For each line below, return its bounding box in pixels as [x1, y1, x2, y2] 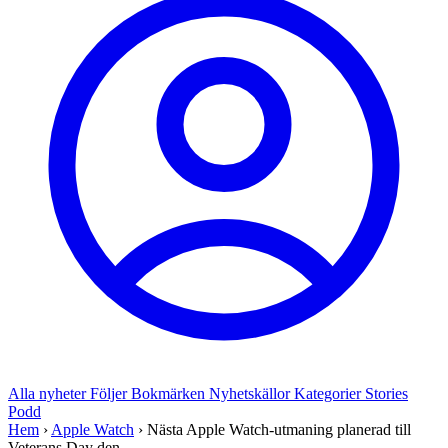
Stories [365, 385, 408, 402]
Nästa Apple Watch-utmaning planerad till [147, 421, 411, 438]
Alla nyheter [8, 385, 90, 402]
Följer [90, 385, 131, 402]
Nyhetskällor [209, 385, 294, 402]
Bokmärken [131, 385, 209, 402]
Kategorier [294, 385, 365, 402]
